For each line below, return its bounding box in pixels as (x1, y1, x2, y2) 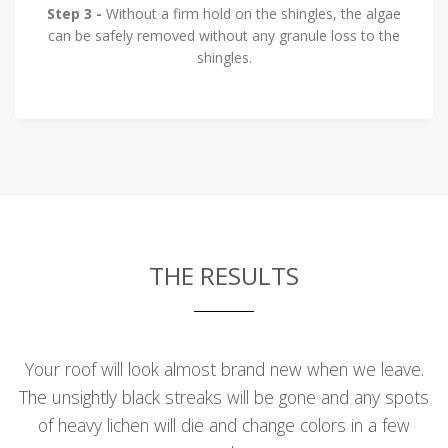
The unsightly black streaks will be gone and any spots (19, 385, 429, 410)
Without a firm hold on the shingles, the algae (102, 3, 401, 23)
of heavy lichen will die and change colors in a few (38, 413, 410, 438)
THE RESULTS (149, 259, 299, 293)
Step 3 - (47, 3, 102, 23)
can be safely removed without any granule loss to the (48, 25, 400, 45)
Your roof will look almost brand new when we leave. (24, 357, 424, 382)
